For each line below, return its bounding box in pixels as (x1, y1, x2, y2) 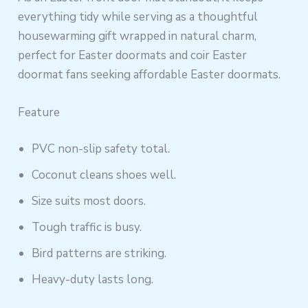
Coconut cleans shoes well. (32, 167, 177, 184)
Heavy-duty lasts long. (32, 272, 154, 288)
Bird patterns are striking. (32, 245, 167, 262)
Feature (18, 104, 60, 120)
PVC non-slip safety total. (32, 141, 170, 157)
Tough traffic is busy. (32, 219, 142, 236)
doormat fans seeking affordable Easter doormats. (18, 66, 281, 82)
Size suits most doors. (32, 193, 146, 210)
